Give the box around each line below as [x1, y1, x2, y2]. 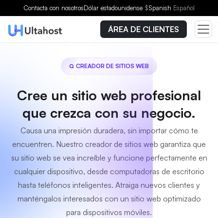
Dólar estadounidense [84, 4, 145, 12]
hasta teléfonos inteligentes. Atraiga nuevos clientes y [18, 180, 200, 190]
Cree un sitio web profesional [17, 87, 201, 104]
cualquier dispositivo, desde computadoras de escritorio [14, 166, 204, 176]
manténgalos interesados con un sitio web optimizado [17, 194, 201, 203]
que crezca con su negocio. [22, 104, 196, 121]
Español [173, 4, 195, 12]
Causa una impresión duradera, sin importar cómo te [20, 126, 198, 135]
